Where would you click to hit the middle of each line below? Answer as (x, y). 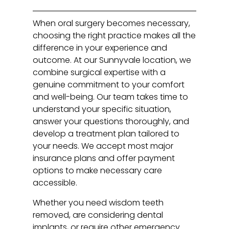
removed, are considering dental (98, 215)
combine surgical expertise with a (99, 73)
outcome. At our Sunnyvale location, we (112, 60)
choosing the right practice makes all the (114, 36)
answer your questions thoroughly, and (111, 122)
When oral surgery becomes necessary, (112, 24)
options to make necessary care (98, 171)
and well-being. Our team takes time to (111, 97)
